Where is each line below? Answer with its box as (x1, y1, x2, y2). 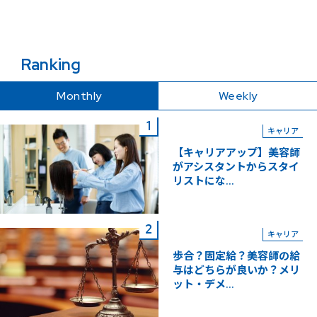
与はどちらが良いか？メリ (173, 263, 300, 277)
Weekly (218, 88, 258, 103)
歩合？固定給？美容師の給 (173, 248, 300, 263)
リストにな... (173, 173, 234, 188)
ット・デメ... (173, 277, 234, 292)
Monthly (57, 88, 102, 103)
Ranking (21, 54, 81, 75)
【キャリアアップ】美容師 (173, 145, 300, 160)
